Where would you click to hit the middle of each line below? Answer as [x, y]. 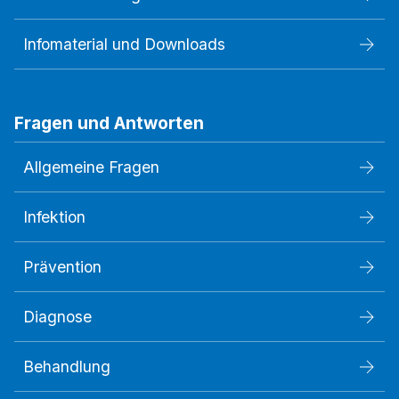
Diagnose [57, 317]
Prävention [62, 267]
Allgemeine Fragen [91, 167]
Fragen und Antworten [109, 123]
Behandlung [67, 367]
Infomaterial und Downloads [124, 45]
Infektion [54, 217]
